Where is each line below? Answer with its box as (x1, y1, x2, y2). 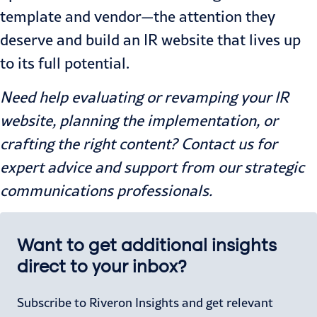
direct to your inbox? (17, 256, 187, 277)
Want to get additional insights (17, 235, 277, 256)
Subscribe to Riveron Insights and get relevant (17, 295, 273, 311)
